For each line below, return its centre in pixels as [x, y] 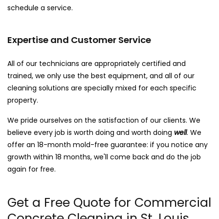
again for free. [32, 169]
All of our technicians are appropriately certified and [97, 63]
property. [23, 100]
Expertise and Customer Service [79, 40]
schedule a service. [40, 8]
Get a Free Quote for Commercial [109, 202]
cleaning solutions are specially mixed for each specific [102, 88]
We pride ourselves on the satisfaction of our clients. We [104, 120]
